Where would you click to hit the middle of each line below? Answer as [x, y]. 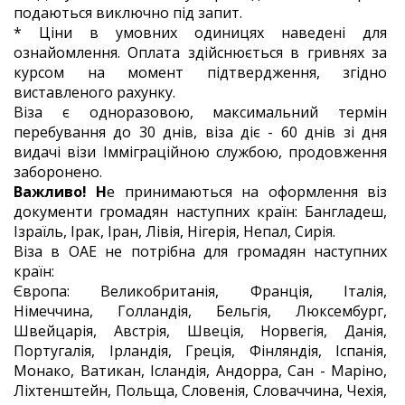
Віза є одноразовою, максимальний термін [200, 112]
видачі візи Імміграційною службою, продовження [200, 152]
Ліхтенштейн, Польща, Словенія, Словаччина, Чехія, [200, 391]
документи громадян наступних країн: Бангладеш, [200, 212]
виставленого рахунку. [94, 92]
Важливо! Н [61, 192]
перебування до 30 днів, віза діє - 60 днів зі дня [200, 132]
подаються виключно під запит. [130, 13]
